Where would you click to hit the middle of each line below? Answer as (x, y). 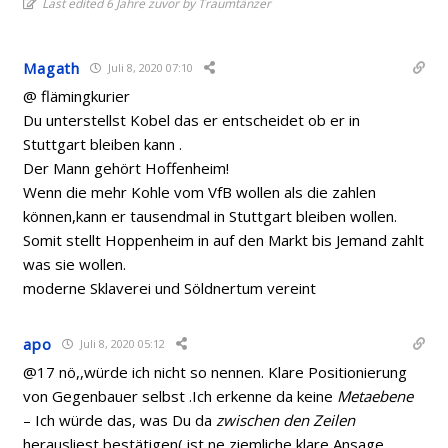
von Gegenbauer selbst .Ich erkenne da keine (180, 395)
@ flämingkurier (77, 95)
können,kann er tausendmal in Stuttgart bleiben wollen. (210, 215)
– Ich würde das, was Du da (120, 419)
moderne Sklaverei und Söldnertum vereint (170, 287)
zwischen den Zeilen (286, 419)
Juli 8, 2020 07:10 (148, 67)
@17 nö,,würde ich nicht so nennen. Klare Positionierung (215, 371)
